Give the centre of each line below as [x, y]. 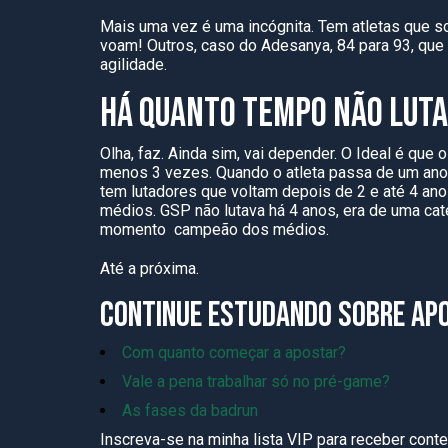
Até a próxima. [151, 268]
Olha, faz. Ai [141, 153]
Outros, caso [191, 45]
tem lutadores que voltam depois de [228, 191]
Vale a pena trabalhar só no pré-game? [256, 381]
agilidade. [135, 64]
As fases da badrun [190, 410]
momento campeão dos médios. [216, 229]
